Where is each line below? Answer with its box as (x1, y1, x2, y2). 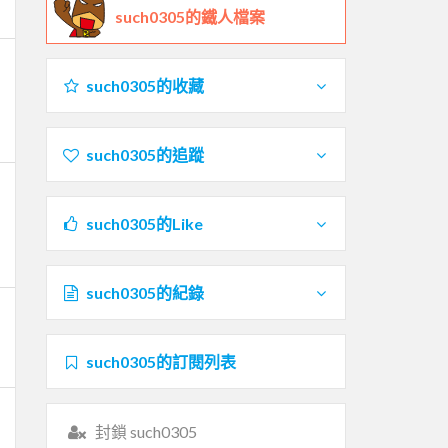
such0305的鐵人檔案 (115, 6, 265, 26)
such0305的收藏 (85, 75, 204, 95)
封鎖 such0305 (94, 421, 197, 441)
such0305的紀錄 (85, 282, 204, 302)
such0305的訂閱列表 (85, 351, 236, 371)
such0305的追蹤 (85, 144, 204, 164)
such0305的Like (85, 213, 203, 233)
